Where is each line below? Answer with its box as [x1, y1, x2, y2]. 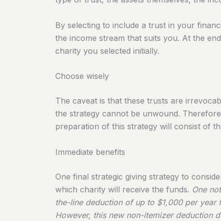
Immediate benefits [55, 147, 125, 157]
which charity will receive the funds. [55, 184, 192, 194]
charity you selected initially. [55, 45, 159, 56]
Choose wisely [55, 71, 109, 81]
